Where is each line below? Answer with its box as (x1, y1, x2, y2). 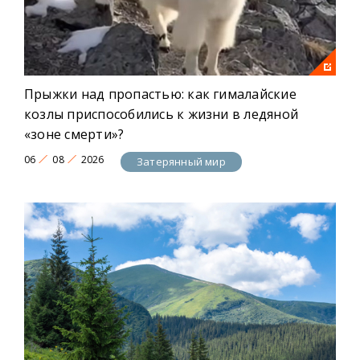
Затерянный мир (137, 153, 226, 169)
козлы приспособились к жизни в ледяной (24, 105, 299, 124)
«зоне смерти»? (24, 125, 125, 144)
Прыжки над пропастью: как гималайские (24, 85, 297, 104)
